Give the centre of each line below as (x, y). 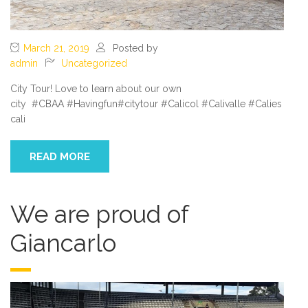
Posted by (135, 48)
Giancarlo (63, 243)
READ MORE (60, 157)
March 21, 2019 (56, 48)
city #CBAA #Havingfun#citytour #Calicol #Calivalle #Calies (146, 104)
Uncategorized (94, 64)
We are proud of (99, 214)
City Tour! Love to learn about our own (96, 89)
